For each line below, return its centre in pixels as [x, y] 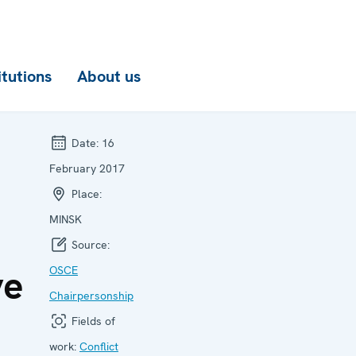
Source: [89, 245]
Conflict [99, 346]
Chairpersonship [91, 296]
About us [109, 76]
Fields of [92, 321]
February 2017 [87, 168]
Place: [85, 194]
